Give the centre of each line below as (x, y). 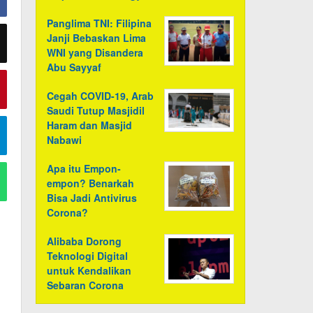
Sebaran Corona (86, 285)
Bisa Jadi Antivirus (92, 198)
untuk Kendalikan (89, 271)
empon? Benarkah (91, 183)
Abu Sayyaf (74, 67)
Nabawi (65, 140)
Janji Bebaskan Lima (97, 38)
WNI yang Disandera (95, 53)
